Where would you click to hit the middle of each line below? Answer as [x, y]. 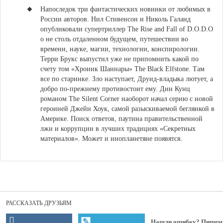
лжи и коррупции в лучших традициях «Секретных [118, 129]
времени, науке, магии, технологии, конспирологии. [120, 49]
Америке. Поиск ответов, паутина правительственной [121, 119]
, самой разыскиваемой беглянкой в [161, 109]
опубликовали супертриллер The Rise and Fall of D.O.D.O [127, 29]
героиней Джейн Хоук [74, 109]
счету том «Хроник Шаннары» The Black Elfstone [114, 69]
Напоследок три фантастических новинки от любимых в [125, 9]
